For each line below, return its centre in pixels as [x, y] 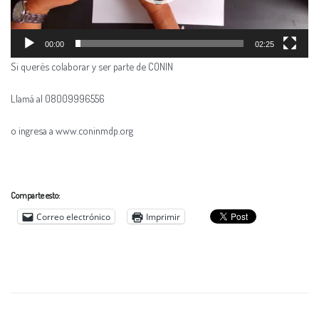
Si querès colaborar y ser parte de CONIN [92, 66]
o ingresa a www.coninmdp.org [72, 131]
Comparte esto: [35, 196]
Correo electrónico [73, 216]
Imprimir [163, 216]
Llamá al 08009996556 [58, 98]
